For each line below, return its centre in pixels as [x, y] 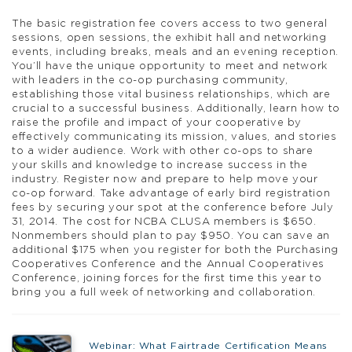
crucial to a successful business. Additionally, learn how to [176, 108]
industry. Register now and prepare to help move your [165, 179]
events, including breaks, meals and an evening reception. [176, 52]
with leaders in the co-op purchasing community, [150, 80]
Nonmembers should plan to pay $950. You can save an [171, 236]
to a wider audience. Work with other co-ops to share [163, 151]
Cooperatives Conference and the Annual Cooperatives [169, 264]
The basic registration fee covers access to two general [170, 24]
